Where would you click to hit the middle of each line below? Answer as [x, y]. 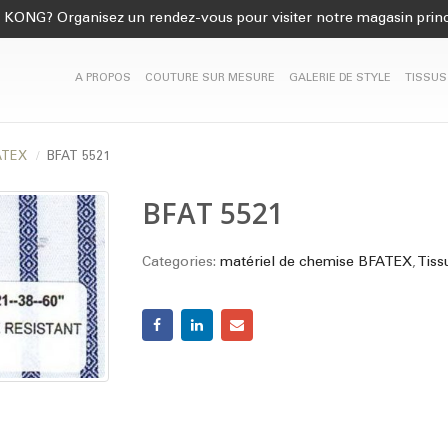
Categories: [180, 263]
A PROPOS [103, 78]
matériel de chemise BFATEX [315, 263]
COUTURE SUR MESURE [210, 78]
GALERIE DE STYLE [340, 78]
